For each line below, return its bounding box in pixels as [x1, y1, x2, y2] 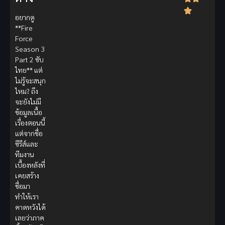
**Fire [15, 23, 33, 33]
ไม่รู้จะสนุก [15, 76, 46, 85]
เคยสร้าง [15, 171, 39, 180]
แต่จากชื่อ [15, 129, 43, 138]
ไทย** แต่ [15, 65, 43, 75]
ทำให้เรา [15, 192, 39, 201]
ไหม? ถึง [15, 86, 38, 96]
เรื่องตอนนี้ [15, 118, 45, 128]
